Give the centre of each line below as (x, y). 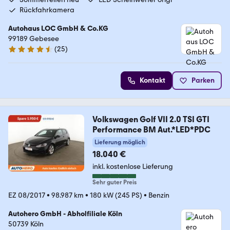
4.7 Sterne (24, 53)
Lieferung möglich (120, 142)
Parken (203, 81)
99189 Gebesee (34, 39)
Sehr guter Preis (114, 183)
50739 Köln (26, 224)
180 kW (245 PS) (116, 196)
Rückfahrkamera (47, 10)
